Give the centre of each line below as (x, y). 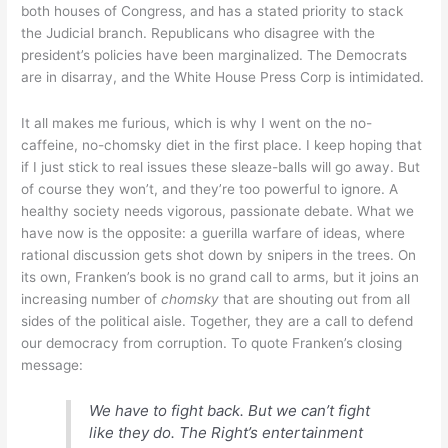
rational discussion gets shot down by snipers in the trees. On (219, 254)
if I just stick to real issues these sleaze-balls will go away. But (221, 166)
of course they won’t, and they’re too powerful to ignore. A (210, 188)
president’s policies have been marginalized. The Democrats (214, 54)
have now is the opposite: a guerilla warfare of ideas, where (213, 232)
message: (52, 364)
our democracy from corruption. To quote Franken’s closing (212, 342)
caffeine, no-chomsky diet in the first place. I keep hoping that (222, 144)
